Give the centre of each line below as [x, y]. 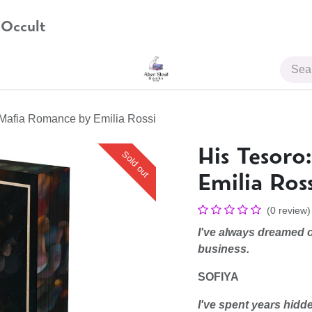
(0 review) [289, 210]
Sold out [135, 164]
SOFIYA [218, 277]
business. [224, 249]
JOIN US [26, 69]
